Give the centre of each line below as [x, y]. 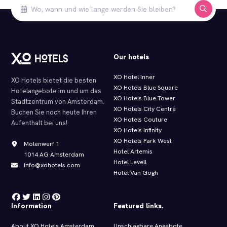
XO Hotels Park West [143, 141]
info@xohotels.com [52, 165]
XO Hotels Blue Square [146, 88]
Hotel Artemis [133, 152]
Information [32, 206]
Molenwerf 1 [41, 144]
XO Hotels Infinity [138, 130]
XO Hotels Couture [140, 120]
